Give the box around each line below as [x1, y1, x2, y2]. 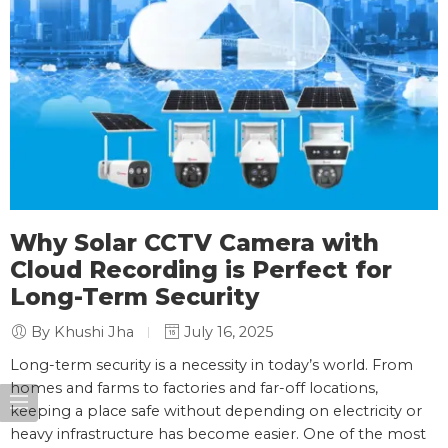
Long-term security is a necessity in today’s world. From [10, 356, 413, 375]
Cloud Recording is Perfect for [10, 256, 392, 285]
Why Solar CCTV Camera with [10, 229, 379, 258]
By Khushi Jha [27, 323, 138, 342]
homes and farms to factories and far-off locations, [10, 379, 378, 398]
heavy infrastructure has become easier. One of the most [10, 425, 426, 444]
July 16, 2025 [180, 323, 274, 342]
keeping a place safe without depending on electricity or [10, 402, 422, 421]
